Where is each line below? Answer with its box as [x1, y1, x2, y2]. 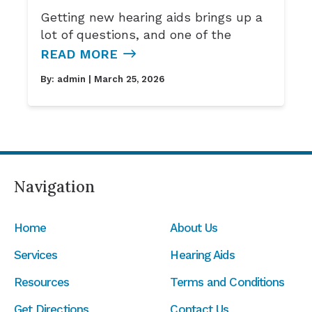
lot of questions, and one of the [40, 26, 232, 42]
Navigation [13, 177, 95, 197]
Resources [13, 274, 70, 289]
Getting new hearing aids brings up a [40, 9, 263, 24]
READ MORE [40, 46, 118, 61]
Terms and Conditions [170, 274, 285, 289]
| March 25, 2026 [86, 73, 165, 84]
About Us [170, 220, 218, 235]
